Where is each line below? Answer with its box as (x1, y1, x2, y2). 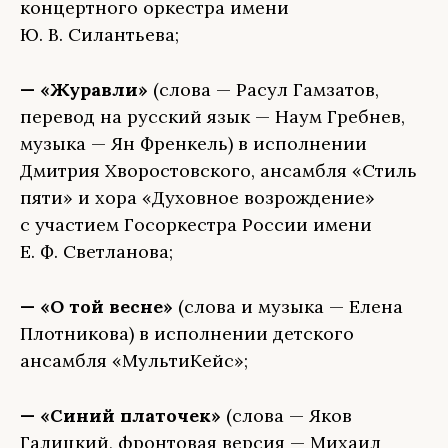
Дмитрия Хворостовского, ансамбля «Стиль (20, 159, 417, 182)
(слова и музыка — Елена (173, 295, 403, 318)
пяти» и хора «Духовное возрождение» (20, 186, 375, 209)
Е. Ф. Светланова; (20, 240, 173, 263)
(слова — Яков (221, 404, 352, 427)
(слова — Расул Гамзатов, (148, 78, 379, 101)
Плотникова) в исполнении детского (20, 322, 354, 345)
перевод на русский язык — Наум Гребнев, (20, 105, 405, 128)
